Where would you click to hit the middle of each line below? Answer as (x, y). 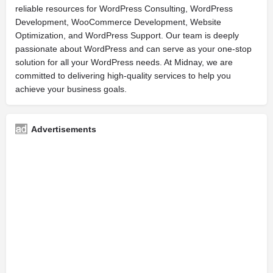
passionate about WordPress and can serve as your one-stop (133, 49)
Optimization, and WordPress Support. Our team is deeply (127, 35)
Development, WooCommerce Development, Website (118, 22)
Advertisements (64, 129)
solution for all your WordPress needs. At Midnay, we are (124, 62)
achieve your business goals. (71, 89)
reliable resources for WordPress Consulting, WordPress (124, 9)
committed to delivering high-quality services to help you (123, 76)
